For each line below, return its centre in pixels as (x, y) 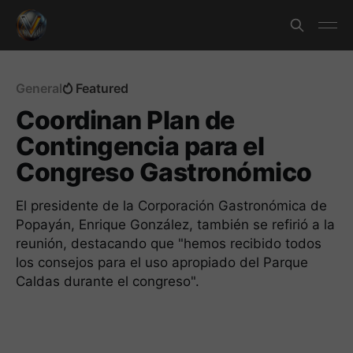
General (39, 88)
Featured (102, 88)
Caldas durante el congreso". (108, 281)
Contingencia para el (140, 146)
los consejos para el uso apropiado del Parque (162, 262)
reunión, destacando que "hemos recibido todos (169, 243)
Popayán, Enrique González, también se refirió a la (175, 225)
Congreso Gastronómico (164, 172)
